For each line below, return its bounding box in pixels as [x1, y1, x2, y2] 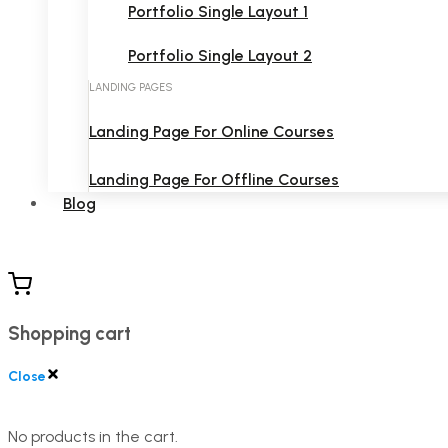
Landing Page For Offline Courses [89, 170, 339, 189]
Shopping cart [8, 321, 131, 345]
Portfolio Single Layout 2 [128, 46, 312, 65]
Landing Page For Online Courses [89, 122, 334, 141]
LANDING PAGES [89, 81, 173, 94]
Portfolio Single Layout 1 [128, 2, 308, 21]
